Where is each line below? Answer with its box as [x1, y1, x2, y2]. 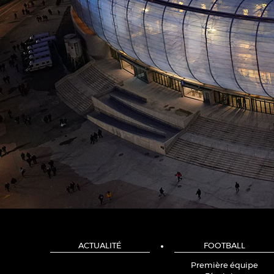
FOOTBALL [203, 242, 245, 250]
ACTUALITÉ [78, 242, 122, 250]
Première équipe [190, 262, 258, 270]
